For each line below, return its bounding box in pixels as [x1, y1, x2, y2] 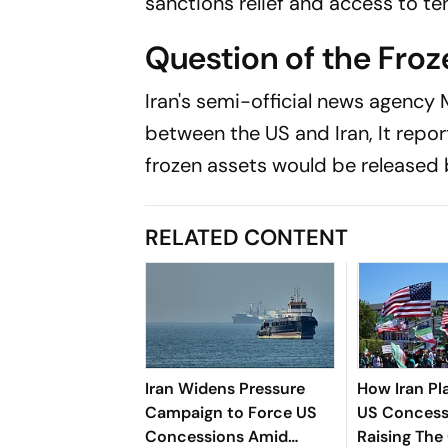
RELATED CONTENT [145, 222, 349, 252]
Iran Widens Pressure [145, 377, 306, 399]
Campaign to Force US [145, 401, 318, 423]
